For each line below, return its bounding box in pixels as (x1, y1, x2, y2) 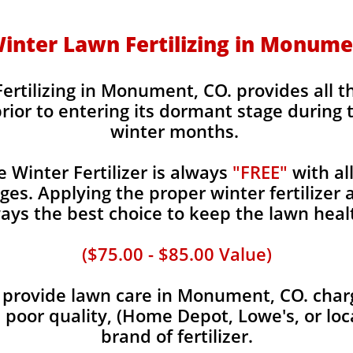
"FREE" (232, 160, 288, 184)
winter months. (110, 119, 243, 143)
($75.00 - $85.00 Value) (82, 242, 272, 266)
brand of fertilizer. (101, 324, 253, 347)
